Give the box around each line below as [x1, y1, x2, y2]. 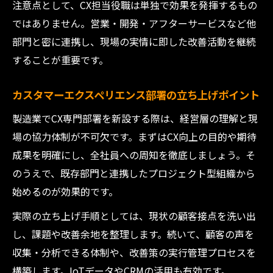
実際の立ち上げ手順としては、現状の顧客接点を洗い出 [12, 208, 256, 223]
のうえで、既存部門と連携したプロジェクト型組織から [12, 166, 255, 180]
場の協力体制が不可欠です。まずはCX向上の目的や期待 [12, 129, 257, 144]
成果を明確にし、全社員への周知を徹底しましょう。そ [12, 147, 255, 162]
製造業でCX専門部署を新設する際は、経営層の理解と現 [12, 111, 258, 126]
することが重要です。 [12, 52, 108, 67]
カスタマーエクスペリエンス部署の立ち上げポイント [12, 87, 260, 102]
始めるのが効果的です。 [12, 184, 118, 199]
